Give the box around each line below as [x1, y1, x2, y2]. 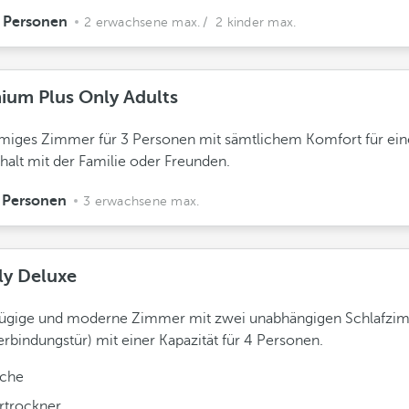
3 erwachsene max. [83, 194, 200, 208]
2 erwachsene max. [84, 16, 201, 29]
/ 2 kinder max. [203, 16, 297, 29]
